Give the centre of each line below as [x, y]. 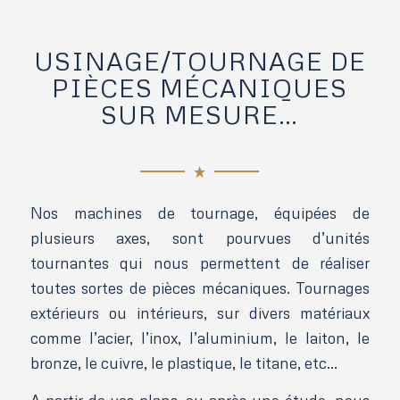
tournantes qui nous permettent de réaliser [200, 262]
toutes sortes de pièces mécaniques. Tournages [200, 287]
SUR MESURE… [200, 114]
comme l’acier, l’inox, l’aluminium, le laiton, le [200, 337]
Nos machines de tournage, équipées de [200, 212]
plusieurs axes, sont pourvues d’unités [200, 237]
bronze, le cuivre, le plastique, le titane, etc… [183, 362]
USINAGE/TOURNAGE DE [200, 61]
